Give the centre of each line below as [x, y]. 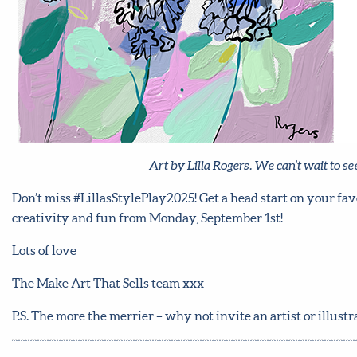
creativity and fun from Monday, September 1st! [147, 217]
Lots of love [44, 250]
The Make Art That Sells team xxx [108, 282]
